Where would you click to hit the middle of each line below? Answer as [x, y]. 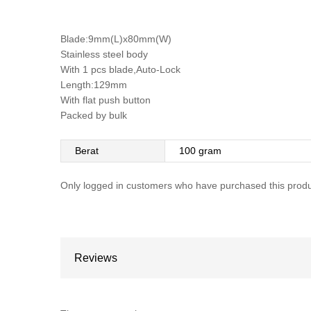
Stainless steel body [104, 54]
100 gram [200, 150]
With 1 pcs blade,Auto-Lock [120, 69]
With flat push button [106, 100]
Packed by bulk [94, 115]
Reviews [96, 258]
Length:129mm [94, 84]
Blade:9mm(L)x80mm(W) [116, 39]
